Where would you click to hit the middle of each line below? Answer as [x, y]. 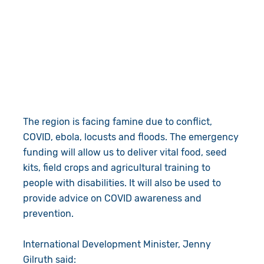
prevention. [49, 214]
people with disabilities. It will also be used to [122, 183]
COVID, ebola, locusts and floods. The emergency [131, 137]
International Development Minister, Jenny [117, 245]
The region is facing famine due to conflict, [117, 122]
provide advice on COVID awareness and [112, 199]
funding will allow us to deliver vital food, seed [125, 153]
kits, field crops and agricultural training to [116, 168]
